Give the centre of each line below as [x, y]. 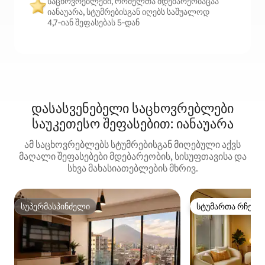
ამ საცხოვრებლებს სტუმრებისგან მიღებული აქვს [132, 145]
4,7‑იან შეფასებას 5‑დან [93, 23]
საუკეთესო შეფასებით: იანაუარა [132, 124]
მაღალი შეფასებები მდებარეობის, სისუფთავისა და [132, 157]
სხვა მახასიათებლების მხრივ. [132, 169]
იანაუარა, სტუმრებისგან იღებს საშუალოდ [128, 12]
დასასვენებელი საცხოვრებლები [132, 109]
